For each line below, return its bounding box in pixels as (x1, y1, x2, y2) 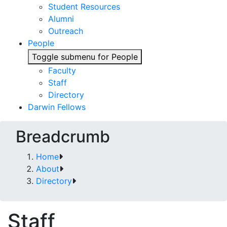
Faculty (48, 65, 76, 75)
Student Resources (48, 2, 120, 12)
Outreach (48, 26, 83, 36)
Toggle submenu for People (32, 52, 138, 62)
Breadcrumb (16, 127, 110, 146)
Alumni (48, 14, 74, 24)
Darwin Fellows (28, 102, 86, 112)
